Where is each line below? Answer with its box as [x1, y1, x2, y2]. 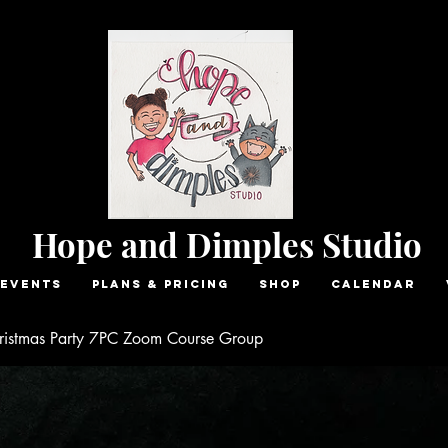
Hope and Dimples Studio [32, 222, 422, 266]
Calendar [330, 277, 416, 291]
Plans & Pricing [91, 277, 229, 291]
